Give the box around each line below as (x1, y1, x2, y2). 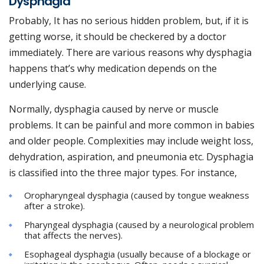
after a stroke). (24, 200, 85, 212)
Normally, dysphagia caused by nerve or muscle (9, 103, 219, 116)
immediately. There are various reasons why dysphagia (9, 46, 252, 60)
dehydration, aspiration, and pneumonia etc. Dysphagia (9, 150, 253, 164)
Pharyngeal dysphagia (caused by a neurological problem (24, 219, 254, 231)
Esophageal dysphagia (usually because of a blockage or (24, 248, 251, 260)
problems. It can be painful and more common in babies (9, 118, 255, 132)
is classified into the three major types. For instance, (9, 166, 237, 180)
